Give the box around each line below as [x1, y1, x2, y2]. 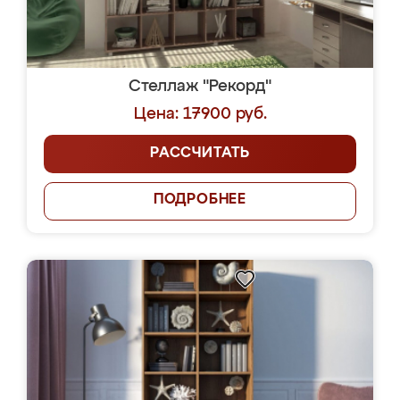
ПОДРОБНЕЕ [153, 193, 247, 207]
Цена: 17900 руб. [133, 106, 267, 122]
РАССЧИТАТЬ [150, 146, 250, 161]
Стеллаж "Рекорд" [129, 79, 271, 95]
